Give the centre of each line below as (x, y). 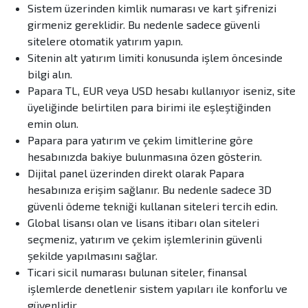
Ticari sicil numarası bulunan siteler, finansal (137, 272)
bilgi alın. (50, 74)
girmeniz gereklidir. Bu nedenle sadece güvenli (144, 25)
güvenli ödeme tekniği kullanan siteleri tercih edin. (153, 206)
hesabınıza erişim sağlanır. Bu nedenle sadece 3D (150, 190)
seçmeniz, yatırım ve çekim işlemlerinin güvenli (145, 239)
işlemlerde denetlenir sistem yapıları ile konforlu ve (157, 289)
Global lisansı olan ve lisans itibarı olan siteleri (143, 223)
